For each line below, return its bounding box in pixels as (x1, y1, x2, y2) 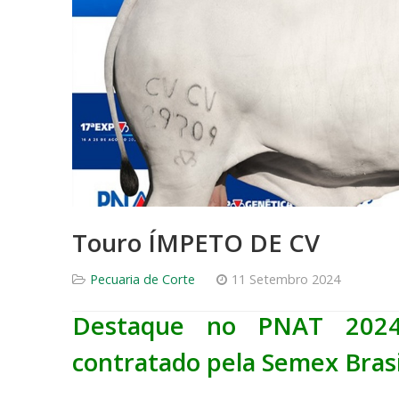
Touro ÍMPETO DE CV (72, 226, 320, 260)
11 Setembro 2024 (232, 271, 340, 289)
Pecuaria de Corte (90, 271, 195, 289)
